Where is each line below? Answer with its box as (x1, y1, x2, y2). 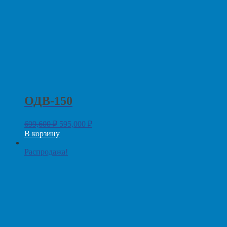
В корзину (24, 129, 60, 138)
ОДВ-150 (24, 94, 72, 108)
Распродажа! (24, 147, 68, 157)
